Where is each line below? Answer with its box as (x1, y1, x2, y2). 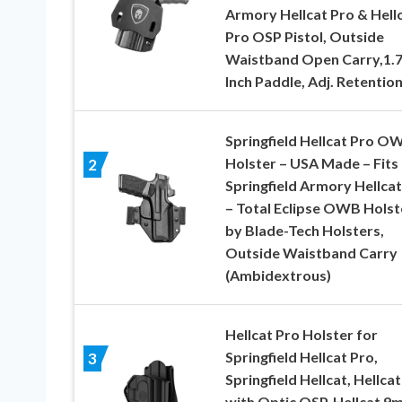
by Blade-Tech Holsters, (224, 222, 384, 240)
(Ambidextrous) (224, 267, 331, 284)
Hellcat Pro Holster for (224, 326, 378, 344)
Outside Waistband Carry (224, 244, 398, 262)
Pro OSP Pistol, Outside (224, 28, 384, 46)
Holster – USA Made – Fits (224, 154, 398, 172)
